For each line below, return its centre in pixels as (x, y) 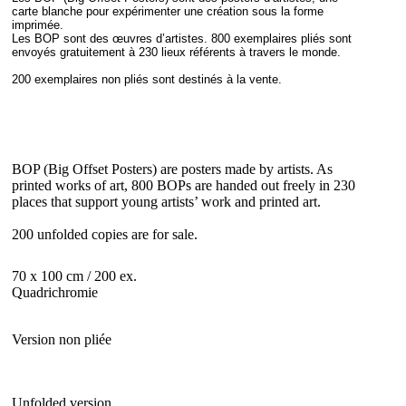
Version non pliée (63, 340)
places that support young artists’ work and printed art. (168, 201)
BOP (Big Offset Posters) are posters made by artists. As (172, 169)
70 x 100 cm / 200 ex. (74, 276)
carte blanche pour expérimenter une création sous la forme (168, 11)
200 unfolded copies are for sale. (106, 234)
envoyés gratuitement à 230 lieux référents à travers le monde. (176, 52)
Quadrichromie (55, 293)
